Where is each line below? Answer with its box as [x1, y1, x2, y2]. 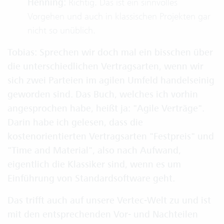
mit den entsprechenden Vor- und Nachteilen [7, 208, 198, 220]
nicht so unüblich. [27, 24, 95, 36]
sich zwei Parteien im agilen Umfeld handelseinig [7, 74, 214, 86]
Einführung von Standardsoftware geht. [7, 172, 175, 184]
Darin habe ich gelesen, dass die [7, 116, 143, 128]
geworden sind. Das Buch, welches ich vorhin [7, 88, 198, 100]
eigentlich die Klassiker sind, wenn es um [7, 158, 181, 170]
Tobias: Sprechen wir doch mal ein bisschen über [7, 46, 213, 58]
